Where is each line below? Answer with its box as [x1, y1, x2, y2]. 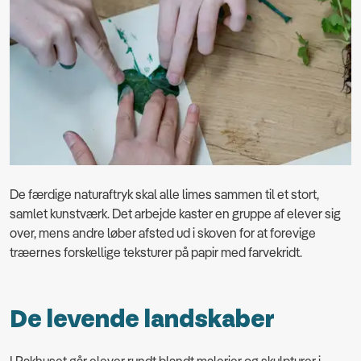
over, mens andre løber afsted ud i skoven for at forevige [10, 224, 316, 241]
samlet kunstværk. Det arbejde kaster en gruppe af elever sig [10, 205, 341, 222]
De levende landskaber [10, 304, 275, 336]
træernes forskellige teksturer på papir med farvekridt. [10, 243, 302, 260]
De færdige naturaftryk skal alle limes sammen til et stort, [10, 185, 319, 202]
